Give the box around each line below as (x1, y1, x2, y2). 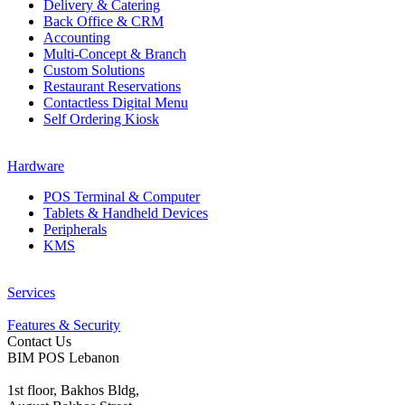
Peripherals (43, 221, 107, 237)
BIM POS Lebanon (7, 349, 119, 365)
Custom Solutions (43, 61, 145, 78)
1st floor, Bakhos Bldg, (7, 381, 139, 398)
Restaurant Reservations (43, 78, 181, 94)
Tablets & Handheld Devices (43, 204, 208, 221)
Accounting (43, 29, 110, 45)
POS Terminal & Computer (43, 188, 200, 204)
